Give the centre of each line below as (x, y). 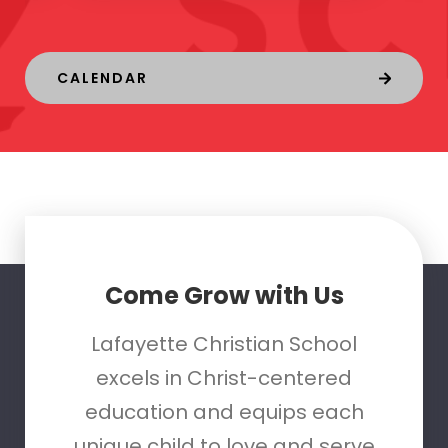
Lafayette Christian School (224, 344)
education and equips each (224, 412)
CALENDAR (102, 78)
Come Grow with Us (224, 296)
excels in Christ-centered (224, 378)
